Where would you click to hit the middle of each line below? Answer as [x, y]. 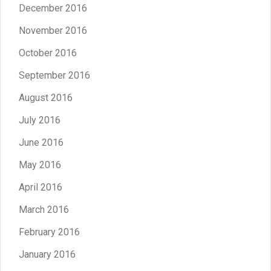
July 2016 [40, 120]
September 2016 [54, 75]
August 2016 [46, 97]
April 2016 [41, 187]
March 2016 [44, 209]
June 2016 [41, 142]
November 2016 [53, 30]
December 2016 [53, 8]
